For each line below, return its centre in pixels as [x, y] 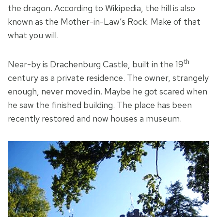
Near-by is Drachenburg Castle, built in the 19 [96, 64]
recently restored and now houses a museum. [95, 119]
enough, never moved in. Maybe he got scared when [108, 92]
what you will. [33, 35]
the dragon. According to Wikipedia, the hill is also [101, 8]
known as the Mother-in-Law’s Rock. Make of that [104, 22]
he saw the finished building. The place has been [100, 105]
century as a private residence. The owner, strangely [108, 78]
